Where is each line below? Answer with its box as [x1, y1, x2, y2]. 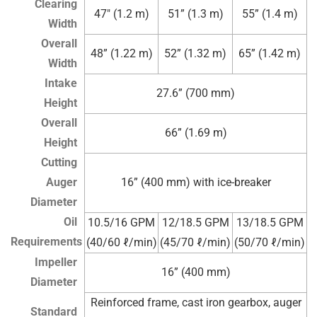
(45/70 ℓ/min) [160, 236, 231, 250]
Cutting [41, 156, 77, 170]
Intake [45, 76, 77, 91]
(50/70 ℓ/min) [234, 236, 305, 250]
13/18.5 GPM [236, 216, 304, 230]
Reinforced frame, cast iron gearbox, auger [90, 296, 301, 310]
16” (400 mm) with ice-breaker [120, 175, 271, 190]
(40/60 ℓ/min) [86, 236, 157, 250]
